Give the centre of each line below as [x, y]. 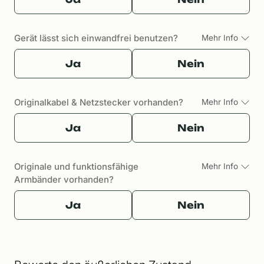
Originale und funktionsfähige [76, 166]
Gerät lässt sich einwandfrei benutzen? [96, 38]
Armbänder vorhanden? [64, 179]
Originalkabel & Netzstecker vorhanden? [99, 102]
